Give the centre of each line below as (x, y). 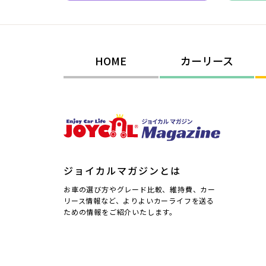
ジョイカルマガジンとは (122, 170)
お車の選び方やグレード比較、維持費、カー (140, 189)
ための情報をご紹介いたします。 (120, 211)
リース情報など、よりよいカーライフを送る (139, 200)
